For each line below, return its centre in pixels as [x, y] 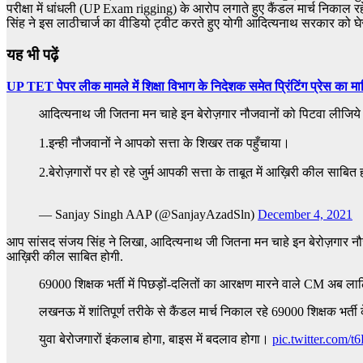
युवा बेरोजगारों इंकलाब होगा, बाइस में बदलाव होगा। [156, 339]
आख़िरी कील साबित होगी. [65, 256]
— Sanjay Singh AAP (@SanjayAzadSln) [148, 214]
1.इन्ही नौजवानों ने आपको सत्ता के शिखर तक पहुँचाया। [164, 143]
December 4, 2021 [305, 214]
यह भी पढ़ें [32, 55]
